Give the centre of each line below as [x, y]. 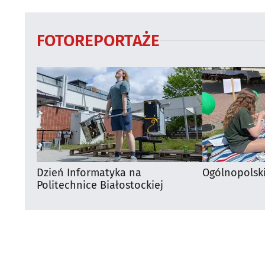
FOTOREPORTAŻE [98, 40]
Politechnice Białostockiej [100, 185]
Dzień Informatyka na [89, 172]
